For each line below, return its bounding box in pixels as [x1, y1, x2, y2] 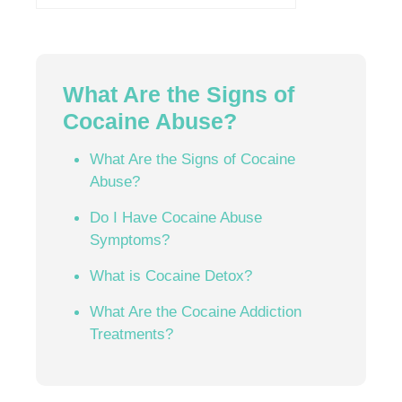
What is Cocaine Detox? [90, 266, 252, 284]
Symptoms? [90, 230, 170, 249]
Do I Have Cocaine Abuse [90, 207, 262, 226]
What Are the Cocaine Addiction [90, 301, 301, 320]
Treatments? [90, 324, 173, 343]
